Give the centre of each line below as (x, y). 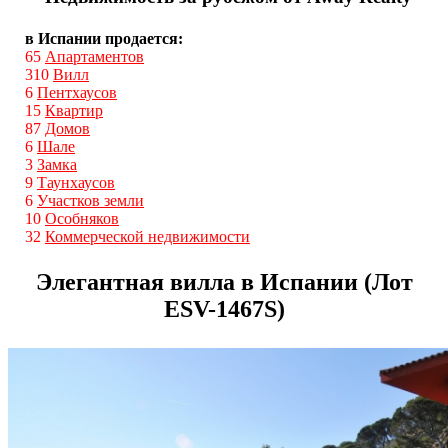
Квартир (74, 110)
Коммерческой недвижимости (147, 236)
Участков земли (90, 200)
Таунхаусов (76, 182)
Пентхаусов (77, 92)
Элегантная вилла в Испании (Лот (224, 281)
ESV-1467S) (224, 308)
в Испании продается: (104, 38)
